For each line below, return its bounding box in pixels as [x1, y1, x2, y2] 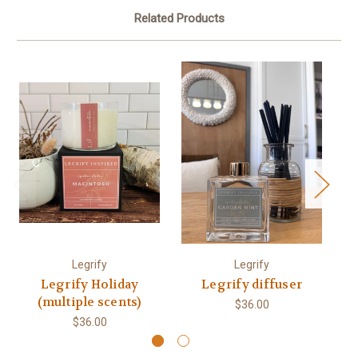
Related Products [133, 11, 225, 26]
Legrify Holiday [40, 276, 139, 293]
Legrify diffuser [201, 276, 302, 293]
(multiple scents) [38, 294, 141, 311]
